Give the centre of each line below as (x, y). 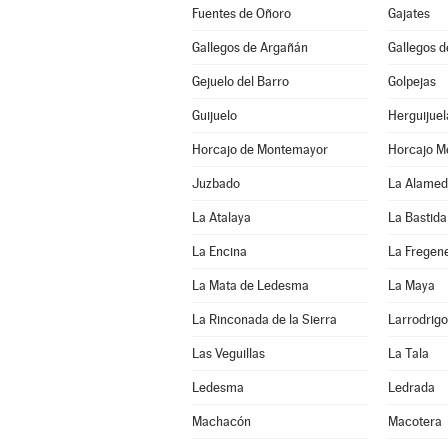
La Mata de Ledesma (250, 285)
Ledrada (411, 387)
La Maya (411, 285)
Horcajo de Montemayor (259, 149)
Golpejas (411, 81)
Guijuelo (214, 115)
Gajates (408, 13)
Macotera (414, 421)
